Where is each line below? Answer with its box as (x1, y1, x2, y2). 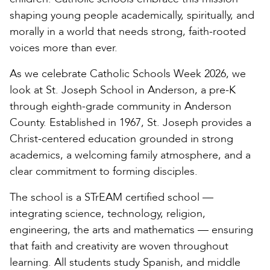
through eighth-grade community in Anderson (10, 98, 231, 114)
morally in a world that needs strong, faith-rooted (10, 24, 246, 39)
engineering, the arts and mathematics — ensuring (10, 222, 253, 237)
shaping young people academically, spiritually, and (10, 7, 254, 23)
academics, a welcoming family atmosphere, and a (10, 147, 251, 163)
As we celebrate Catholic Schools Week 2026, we (10, 66, 246, 81)
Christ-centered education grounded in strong (10, 131, 233, 146)
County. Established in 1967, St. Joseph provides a (10, 115, 251, 130)
